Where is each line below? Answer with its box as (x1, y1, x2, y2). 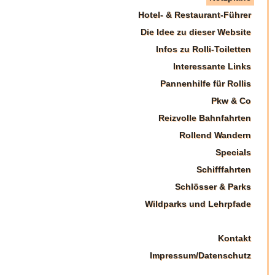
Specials (215, 147, 251, 157)
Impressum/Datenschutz (149, 250, 251, 260)
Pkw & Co (211, 96, 251, 106)
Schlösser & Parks (174, 182, 251, 192)
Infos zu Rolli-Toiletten (155, 44, 251, 54)
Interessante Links (172, 61, 251, 71)
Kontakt (217, 233, 251, 243)
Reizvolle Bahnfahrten (158, 113, 251, 123)
